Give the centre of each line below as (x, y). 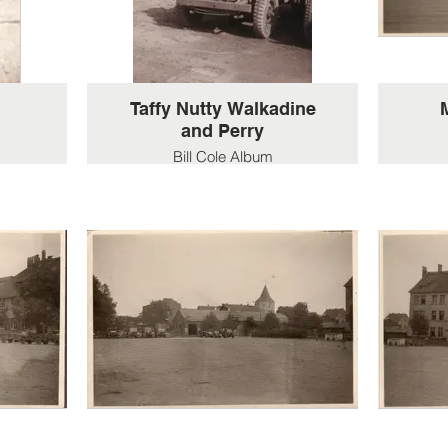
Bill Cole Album (222, 156)
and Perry (222, 130)
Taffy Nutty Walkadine (222, 108)
